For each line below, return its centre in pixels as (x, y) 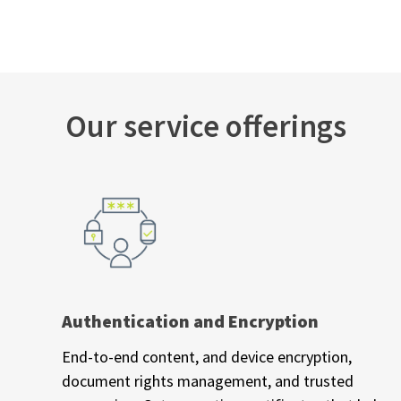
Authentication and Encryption (190, 320)
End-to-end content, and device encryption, (207, 356)
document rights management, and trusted (208, 380)
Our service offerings (206, 126)
